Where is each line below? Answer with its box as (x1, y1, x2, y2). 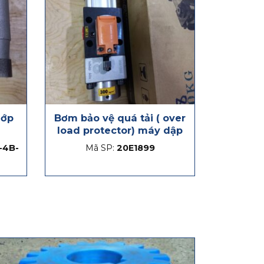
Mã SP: (85, 143, 117, 154)
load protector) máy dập (57, 124, 183, 137)
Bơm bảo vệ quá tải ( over (54, 112, 186, 124)
